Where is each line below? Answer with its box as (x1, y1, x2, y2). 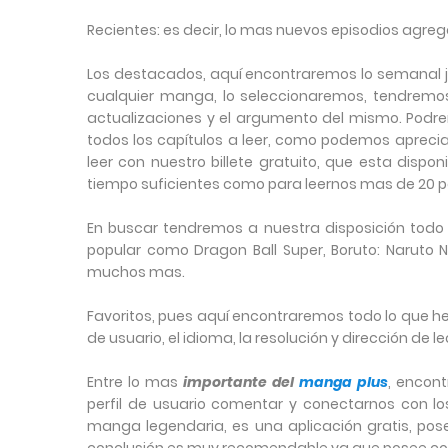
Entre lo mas (87, 372, 183, 393)
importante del (182, 372, 299, 393)
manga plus (298, 372, 388, 393)
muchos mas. (87, 262, 185, 283)
